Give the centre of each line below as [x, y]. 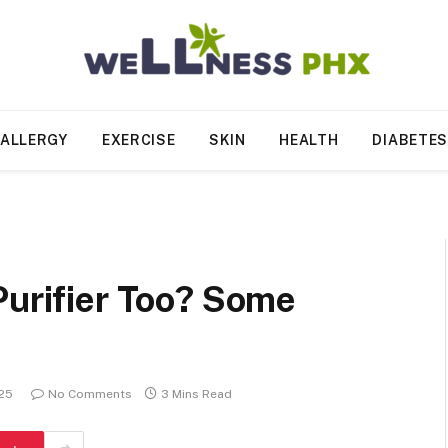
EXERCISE [138, 140]
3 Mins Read [196, 394]
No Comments [90, 394]
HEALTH [309, 140]
